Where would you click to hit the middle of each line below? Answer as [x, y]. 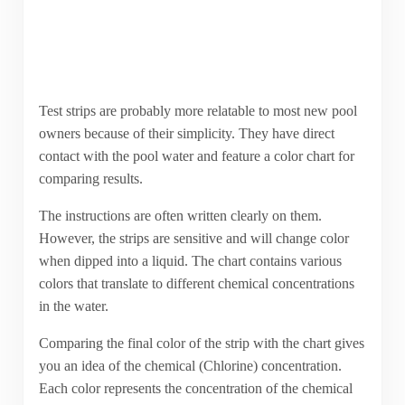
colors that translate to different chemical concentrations [196, 283]
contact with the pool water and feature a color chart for [196, 155]
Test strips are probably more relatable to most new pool [198, 110]
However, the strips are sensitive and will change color [193, 238]
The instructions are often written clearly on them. [180, 215]
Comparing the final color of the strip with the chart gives [201, 343]
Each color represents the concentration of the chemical [195, 388]
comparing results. [90, 178]
